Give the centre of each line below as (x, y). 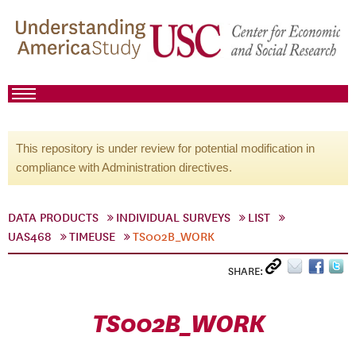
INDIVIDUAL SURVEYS (173, 218)
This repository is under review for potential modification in (165, 148)
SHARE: (247, 271)
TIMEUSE (92, 237)
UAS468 (30, 237)
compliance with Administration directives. (124, 167)
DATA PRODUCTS (53, 218)
